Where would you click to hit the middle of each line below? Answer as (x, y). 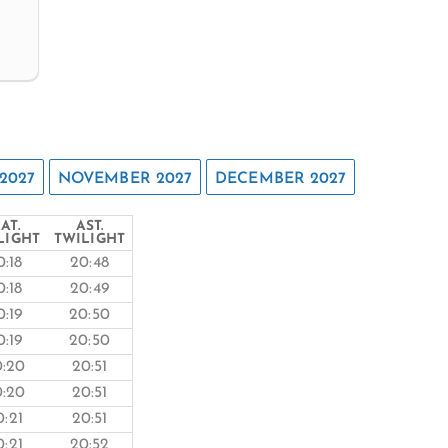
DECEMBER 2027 (281, 178)
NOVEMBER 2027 (125, 178)
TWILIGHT (89, 240)
